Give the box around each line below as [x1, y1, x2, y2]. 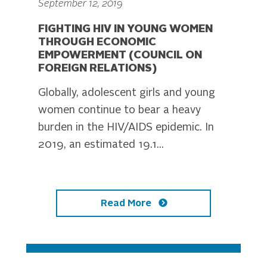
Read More [100, 198, 154, 209]
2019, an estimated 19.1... [38, 139, 164, 150]
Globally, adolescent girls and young [38, 87, 215, 98]
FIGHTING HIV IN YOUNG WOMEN [38, 23, 213, 35]
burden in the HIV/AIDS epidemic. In [38, 122, 214, 133]
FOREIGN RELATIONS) [38, 63, 157, 74]
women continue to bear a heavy [38, 104, 201, 116]
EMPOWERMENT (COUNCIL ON [38, 49, 202, 61]
